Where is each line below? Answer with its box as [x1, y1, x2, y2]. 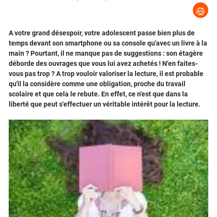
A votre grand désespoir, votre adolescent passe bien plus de [9, 29, 195, 37]
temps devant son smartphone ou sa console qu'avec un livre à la [9, 39, 207, 47]
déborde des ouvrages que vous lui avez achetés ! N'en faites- [9, 60, 198, 68]
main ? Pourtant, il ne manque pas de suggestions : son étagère [9, 49, 203, 58]
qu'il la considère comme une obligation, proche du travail [9, 80, 186, 88]
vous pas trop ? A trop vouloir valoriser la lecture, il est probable [9, 70, 203, 78]
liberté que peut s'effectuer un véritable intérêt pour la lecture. [9, 100, 201, 108]
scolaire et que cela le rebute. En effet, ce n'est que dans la [9, 90, 188, 98]
